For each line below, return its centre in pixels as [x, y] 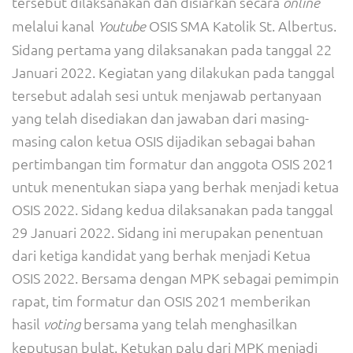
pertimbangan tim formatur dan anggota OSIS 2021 [173, 163]
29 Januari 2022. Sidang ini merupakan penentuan [167, 232]
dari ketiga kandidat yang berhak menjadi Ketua [161, 255]
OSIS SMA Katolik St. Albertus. [241, 26]
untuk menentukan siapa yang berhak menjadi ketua [175, 186]
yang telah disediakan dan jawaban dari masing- [160, 118]
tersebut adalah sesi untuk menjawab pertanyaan [167, 95]
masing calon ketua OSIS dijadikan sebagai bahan [163, 141]
